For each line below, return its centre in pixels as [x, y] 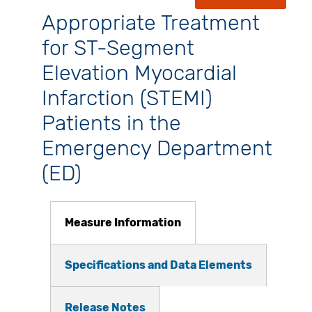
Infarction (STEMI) [127, 99]
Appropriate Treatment [150, 23]
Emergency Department [157, 149]
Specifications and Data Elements [158, 265]
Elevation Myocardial [139, 73]
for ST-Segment [118, 48]
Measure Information [123, 222]
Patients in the [111, 124]
